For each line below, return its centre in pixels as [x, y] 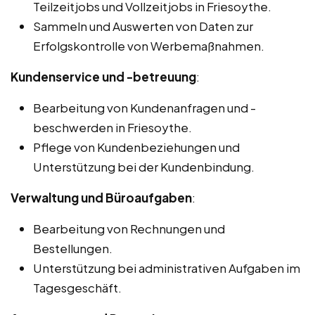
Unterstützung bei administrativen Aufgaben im [167, 268]
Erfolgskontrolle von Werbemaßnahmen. [149, 45]
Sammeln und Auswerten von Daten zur [143, 26]
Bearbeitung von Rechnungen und [129, 228]
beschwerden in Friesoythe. [112, 127]
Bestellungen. [73, 248]
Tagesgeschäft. [77, 287]
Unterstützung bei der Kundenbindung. [144, 166]
